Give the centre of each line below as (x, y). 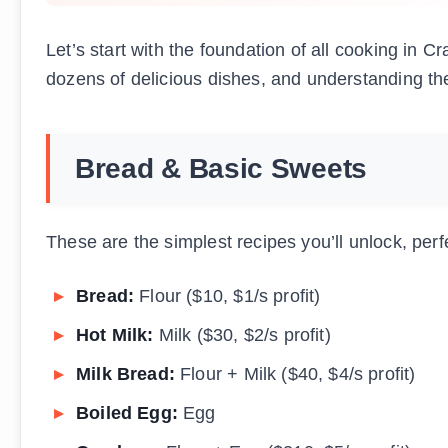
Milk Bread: (125, 374)
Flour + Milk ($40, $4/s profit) (295, 374)
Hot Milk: (115, 335)
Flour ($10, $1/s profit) (227, 296)
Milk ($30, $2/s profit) (242, 335)
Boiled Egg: (127, 413)
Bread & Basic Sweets (221, 169)
